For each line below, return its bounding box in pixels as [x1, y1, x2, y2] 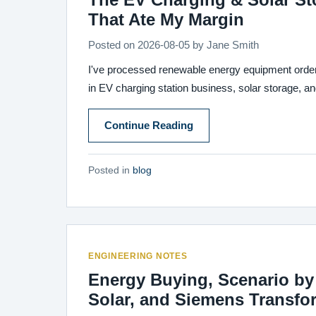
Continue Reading [104, 120, 193, 131]
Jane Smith [207, 39, 259, 51]
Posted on [88, 39, 138, 51]
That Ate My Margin [88, 10, 244, 29]
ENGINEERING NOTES [88, 251, 188, 261]
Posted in [88, 165, 133, 176]
